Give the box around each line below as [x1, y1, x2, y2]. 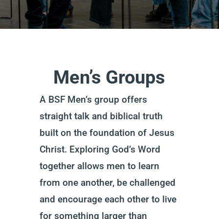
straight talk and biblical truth [39, 110, 163, 122]
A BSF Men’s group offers [39, 94, 147, 105]
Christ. [39, 144, 67, 155]
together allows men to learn [39, 160, 159, 172]
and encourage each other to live [39, 194, 176, 205]
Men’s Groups [53, 66, 166, 88]
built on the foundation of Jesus [39, 127, 175, 138]
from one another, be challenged [39, 177, 175, 188]
